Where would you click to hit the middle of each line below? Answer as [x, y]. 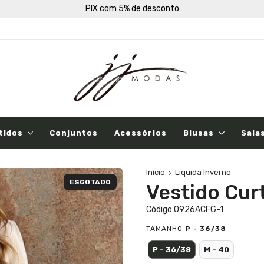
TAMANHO [164, 228]
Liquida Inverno [203, 172]
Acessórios [141, 133]
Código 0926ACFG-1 [185, 209]
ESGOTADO [90, 182]
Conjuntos [74, 133]
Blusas [199, 133]
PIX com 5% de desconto [132, 9]
